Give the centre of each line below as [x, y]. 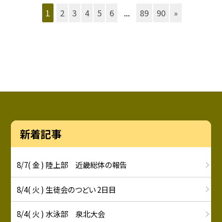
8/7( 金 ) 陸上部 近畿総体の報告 [72, 165]
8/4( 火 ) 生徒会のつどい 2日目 [67, 189]
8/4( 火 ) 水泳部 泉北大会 [61, 214]
